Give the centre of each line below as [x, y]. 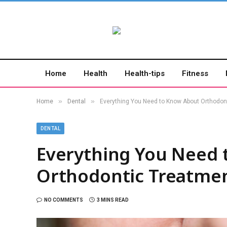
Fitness [195, 73]
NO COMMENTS [64, 200]
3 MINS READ [113, 200]
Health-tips [145, 73]
